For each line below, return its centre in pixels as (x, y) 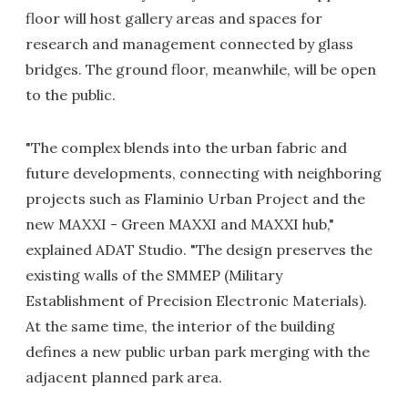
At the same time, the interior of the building (180, 326)
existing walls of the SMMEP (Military (154, 275)
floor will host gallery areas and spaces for (174, 18)
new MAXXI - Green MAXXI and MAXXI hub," (180, 224)
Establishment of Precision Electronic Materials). (196, 301)
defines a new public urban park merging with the (198, 352)
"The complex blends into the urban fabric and (186, 148)
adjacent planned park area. (124, 377)
